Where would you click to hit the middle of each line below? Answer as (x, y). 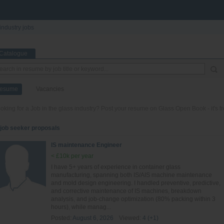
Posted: (62, 218)
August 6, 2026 (93, 218)
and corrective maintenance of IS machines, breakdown (126, 191)
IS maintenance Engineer (86, 145)
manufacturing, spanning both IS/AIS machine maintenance (131, 175)
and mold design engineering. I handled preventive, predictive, (136, 183)
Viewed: (130, 218)
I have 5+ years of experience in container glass (116, 167)
